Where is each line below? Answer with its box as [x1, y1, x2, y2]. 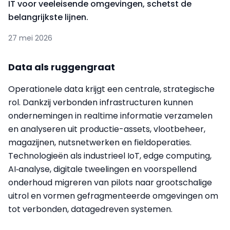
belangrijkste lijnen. [8, 11, 88, 23]
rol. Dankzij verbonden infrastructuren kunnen [8, 96, 193, 108]
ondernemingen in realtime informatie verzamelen [8, 109, 213, 122]
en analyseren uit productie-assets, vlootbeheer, [8, 123, 205, 135]
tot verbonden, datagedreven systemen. [8, 203, 172, 215]
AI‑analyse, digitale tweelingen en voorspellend [8, 163, 197, 175]
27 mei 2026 [8, 32, 52, 43]
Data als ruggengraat [8, 60, 115, 73]
